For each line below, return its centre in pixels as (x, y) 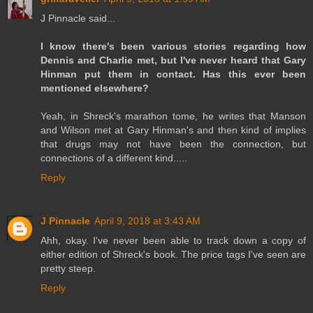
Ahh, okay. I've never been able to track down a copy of (173, 240)
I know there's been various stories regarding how (173, 46)
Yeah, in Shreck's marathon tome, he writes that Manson (173, 116)
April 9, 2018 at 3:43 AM (147, 220)
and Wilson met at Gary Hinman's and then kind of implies (173, 130)
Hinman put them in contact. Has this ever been (173, 74)
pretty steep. (68, 268)
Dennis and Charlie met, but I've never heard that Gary (173, 60)
